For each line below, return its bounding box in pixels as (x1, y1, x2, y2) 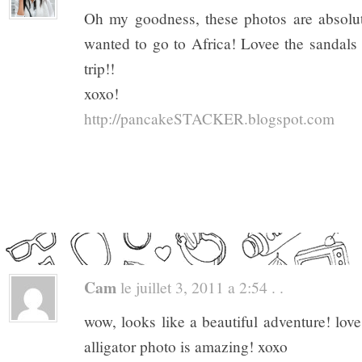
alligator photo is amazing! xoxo (84, 336, 288, 357)
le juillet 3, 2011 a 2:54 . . (116, 276, 284, 298)
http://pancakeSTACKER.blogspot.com (84, 107, 335, 128)
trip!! (84, 57, 115, 78)
